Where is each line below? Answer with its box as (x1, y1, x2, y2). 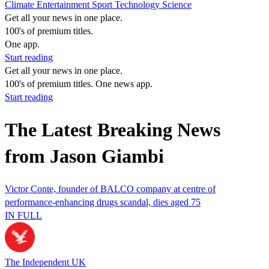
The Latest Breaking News (5, 119, 220, 141)
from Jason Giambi (5, 145, 164, 168)
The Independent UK (5, 256, 86, 267)
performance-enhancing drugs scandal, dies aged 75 (5, 196, 201, 207)
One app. (5, 39, 40, 49)
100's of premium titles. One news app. (5, 79, 153, 89)
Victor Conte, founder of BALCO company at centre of (5, 183, 216, 194)
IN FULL (5, 210, 42, 220)
